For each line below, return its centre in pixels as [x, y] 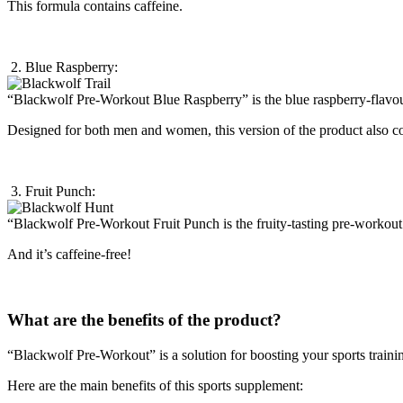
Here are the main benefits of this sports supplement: [155, 385]
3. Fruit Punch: [51, 192]
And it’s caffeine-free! [69, 255]
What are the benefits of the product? [144, 319]
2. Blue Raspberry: [63, 67]
